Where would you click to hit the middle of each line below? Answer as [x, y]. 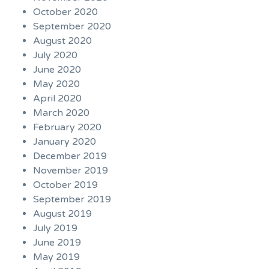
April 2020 [57, 98]
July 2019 [55, 228]
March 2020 [61, 113]
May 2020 [56, 84]
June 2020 [57, 69]
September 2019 [72, 199]
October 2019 [65, 185]
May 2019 [56, 257]
